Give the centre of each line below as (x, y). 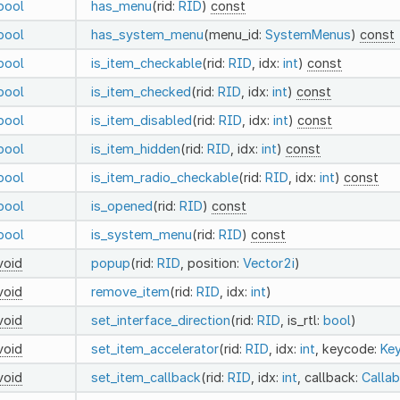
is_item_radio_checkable (164, 177)
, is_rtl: (301, 320)
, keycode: (347, 348)
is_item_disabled (141, 120)
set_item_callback (146, 377)
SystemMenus (308, 34)
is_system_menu (141, 234)
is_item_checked (141, 91)
